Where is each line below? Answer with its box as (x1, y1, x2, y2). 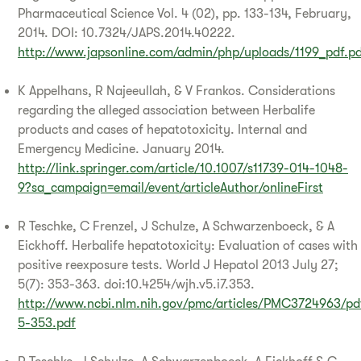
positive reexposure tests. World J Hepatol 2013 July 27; (18, 257, 338, 272)
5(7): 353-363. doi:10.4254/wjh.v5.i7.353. (18, 276, 255, 292)
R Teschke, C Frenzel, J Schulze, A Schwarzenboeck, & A (18, 218, 334, 234)
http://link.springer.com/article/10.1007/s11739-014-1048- (18, 160, 348, 176)
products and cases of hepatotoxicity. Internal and (18, 122, 307, 137)
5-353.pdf (18, 315, 76, 330)
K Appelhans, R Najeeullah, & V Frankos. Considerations (18, 83, 335, 98)
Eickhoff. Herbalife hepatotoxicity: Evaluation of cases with (18, 238, 358, 253)
